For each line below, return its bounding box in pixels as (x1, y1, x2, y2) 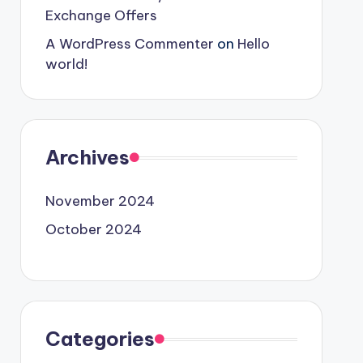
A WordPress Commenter (45, 35, 214, 53)
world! (45, 55, 88, 73)
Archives (45, 145, 130, 169)
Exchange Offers (45, 6, 157, 24)
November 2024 (45, 192, 155, 210)
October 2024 (45, 220, 142, 238)
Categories (45, 327, 155, 351)
